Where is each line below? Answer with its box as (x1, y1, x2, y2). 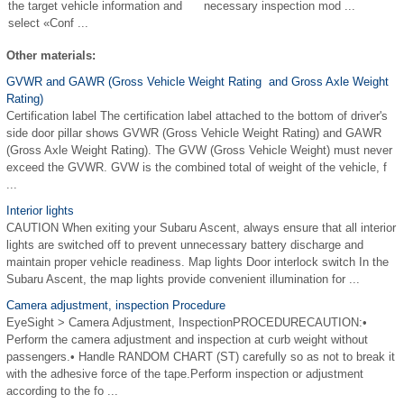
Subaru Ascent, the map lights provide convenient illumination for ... (6, 272, 360, 287)
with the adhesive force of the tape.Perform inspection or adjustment (6, 367, 363, 381)
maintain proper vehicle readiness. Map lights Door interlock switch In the (6, 255, 389, 270)
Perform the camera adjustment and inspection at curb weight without (6, 333, 368, 347)
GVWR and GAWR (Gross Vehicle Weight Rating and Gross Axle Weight (6, 75, 389, 89)
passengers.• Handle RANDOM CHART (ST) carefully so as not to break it (6, 350, 395, 364)
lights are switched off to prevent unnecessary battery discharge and (6, 238, 363, 252)
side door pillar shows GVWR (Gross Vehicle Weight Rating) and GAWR (6, 126, 381, 141)
